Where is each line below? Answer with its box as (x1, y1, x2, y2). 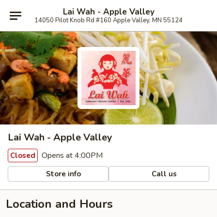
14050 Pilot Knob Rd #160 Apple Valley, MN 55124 (34, 15, 183, 25)
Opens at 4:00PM (40, 150, 103, 161)
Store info (44, 169, 81, 179)
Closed (10, 151, 35, 160)
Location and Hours (6, 196, 113, 212)
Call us (150, 169, 177, 179)
